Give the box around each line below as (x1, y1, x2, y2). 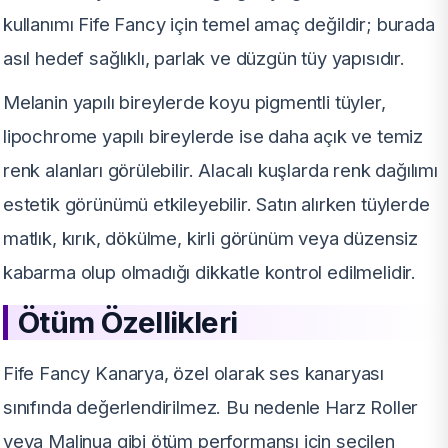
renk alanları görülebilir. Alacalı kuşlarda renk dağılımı (3, 159, 438, 182)
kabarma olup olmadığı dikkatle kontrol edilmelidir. (3, 261, 417, 284)
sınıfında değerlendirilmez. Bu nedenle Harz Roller (3, 396, 419, 419)
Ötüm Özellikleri (18, 304, 238, 341)
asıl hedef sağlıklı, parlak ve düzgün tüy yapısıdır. (3, 47, 405, 70)
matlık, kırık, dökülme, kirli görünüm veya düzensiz (3, 227, 419, 250)
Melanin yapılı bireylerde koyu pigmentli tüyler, (3, 91, 386, 114)
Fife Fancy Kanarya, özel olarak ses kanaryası (3, 362, 385, 385)
